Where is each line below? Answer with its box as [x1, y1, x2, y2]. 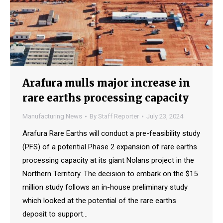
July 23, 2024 [146, 112, 183, 120]
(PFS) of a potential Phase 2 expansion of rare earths [22, 142, 197, 152]
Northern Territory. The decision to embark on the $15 [22, 169, 198, 179]
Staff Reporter [98, 112, 139, 120]
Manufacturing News [22, 112, 82, 120]
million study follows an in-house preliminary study [22, 183, 188, 192]
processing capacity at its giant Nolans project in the [22, 156, 194, 165]
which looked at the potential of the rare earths [22, 196, 176, 206]
